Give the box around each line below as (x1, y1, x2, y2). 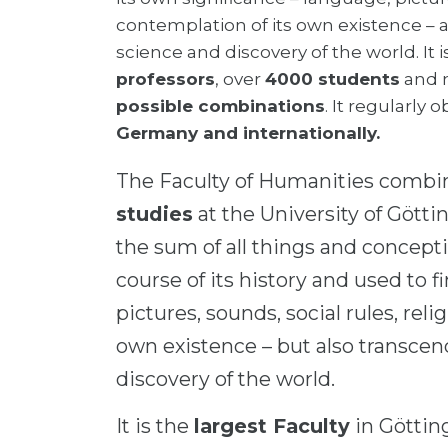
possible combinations (116, 96, 325, 116)
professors (116, 69, 215, 89)
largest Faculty (194, 414, 350, 438)
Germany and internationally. (116, 123, 380, 143)
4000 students (265, 69, 400, 89)
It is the (116, 414, 194, 438)
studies (116, 202, 193, 226)
